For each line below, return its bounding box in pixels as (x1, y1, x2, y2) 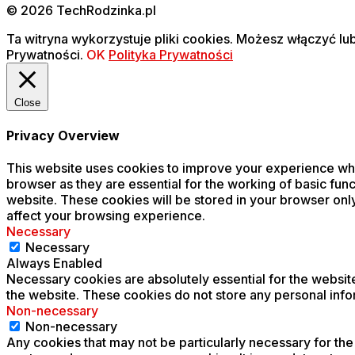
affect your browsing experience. (6, 208, 205, 224)
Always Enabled (6, 255, 102, 272)
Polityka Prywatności (109, 46, 233, 63)
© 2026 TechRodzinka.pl (6, 2, 156, 18)
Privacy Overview (6, 128, 120, 144)
